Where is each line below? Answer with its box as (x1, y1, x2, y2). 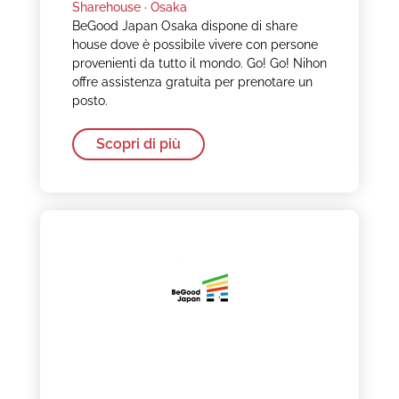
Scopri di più (95, 135, 181, 153)
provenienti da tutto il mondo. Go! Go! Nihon (71, 56, 327, 71)
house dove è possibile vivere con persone (71, 37, 318, 53)
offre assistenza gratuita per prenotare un (71, 75, 313, 90)
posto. (71, 94, 108, 109)
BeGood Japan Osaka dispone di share (71, 19, 297, 34)
